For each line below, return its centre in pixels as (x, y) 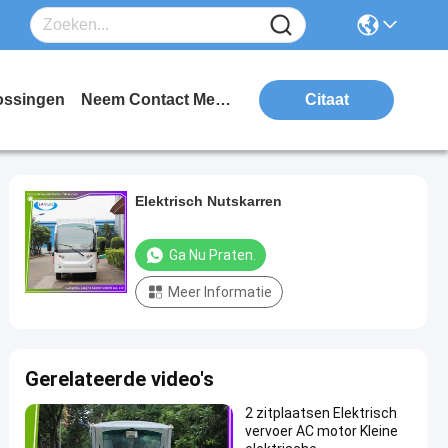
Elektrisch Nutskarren (208, 201)
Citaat (326, 99)
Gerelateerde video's (119, 379)
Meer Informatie (220, 292)
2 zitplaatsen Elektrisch (321, 413)
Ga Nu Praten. (212, 255)
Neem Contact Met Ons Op (223, 99)
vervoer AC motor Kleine (321, 431)
